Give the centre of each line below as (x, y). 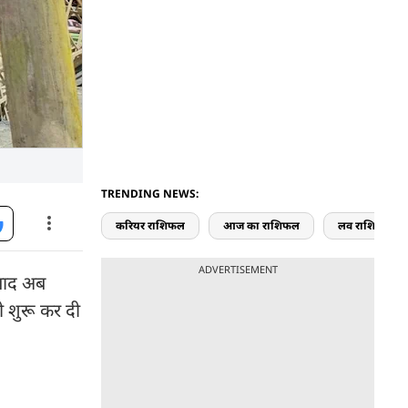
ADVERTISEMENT (238, 269)
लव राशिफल (365, 225)
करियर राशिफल (150, 225)
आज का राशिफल (261, 225)
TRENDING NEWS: (150, 194)
